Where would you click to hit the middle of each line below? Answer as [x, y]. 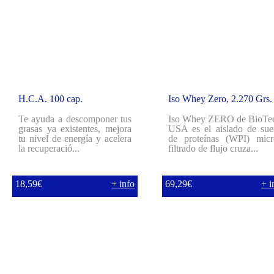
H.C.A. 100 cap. [50, 99]
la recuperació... [49, 148]
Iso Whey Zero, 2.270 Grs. [220, 99]
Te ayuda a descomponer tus [75, 119]
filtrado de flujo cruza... [213, 148]
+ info [123, 184]
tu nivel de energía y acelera [75, 139]
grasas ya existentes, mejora [75, 129]
